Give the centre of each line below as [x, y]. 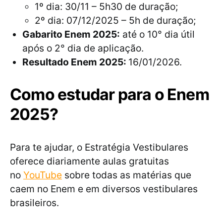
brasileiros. [34, 203]
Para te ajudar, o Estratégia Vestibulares [99, 147]
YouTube [43, 175]
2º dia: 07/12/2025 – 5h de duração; [115, 21]
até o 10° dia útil [157, 34]
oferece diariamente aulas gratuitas [89, 161]
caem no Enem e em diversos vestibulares [104, 189]
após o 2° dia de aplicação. [83, 48]
